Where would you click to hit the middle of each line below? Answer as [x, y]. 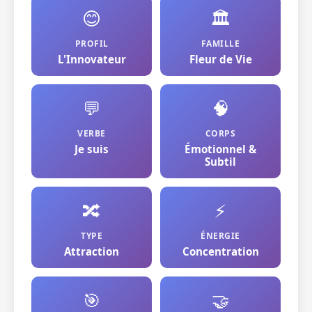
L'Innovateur [92, 59]
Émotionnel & [220, 149]
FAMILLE [220, 44]
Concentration [220, 251]
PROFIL [92, 44]
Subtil [220, 162]
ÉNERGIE [220, 236]
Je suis [92, 149]
